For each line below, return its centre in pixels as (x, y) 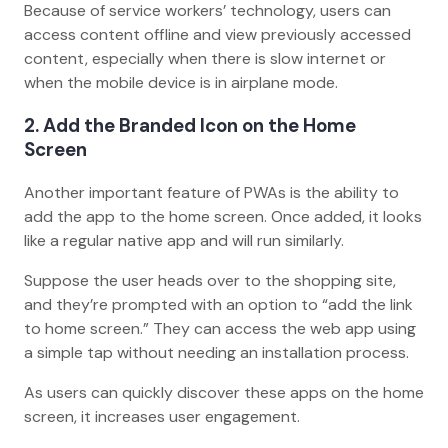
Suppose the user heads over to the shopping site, (210, 280)
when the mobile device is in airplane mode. (183, 83)
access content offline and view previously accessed (217, 35)
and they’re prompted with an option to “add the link (218, 304)
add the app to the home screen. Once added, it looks (223, 216)
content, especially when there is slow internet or (205, 59)
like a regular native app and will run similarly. (186, 240)
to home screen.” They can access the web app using (220, 328)
